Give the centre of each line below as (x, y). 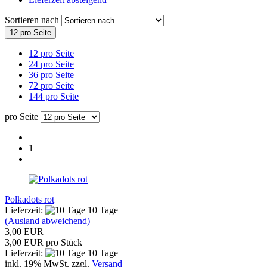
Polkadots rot (30, 199)
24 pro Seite (51, 64)
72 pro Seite (51, 85)
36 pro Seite (51, 74)
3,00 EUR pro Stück (44, 242)
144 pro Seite (54, 96)
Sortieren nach (33, 20)
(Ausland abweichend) (47, 221)
